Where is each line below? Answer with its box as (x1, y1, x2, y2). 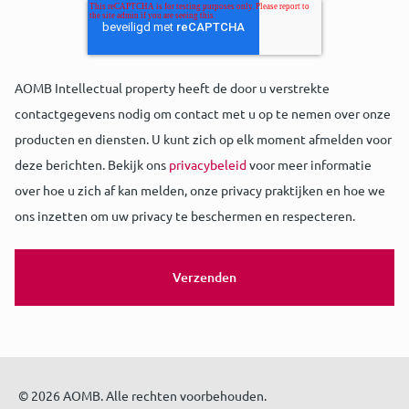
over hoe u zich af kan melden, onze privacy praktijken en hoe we (15, 182, 385, 199)
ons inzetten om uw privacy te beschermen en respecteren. (15, 207, 355, 225)
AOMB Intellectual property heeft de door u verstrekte (15, 79, 330, 97)
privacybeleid (169, 156, 246, 173)
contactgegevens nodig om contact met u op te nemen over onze (15, 105, 391, 122)
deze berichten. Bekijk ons (15, 156, 169, 173)
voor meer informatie (246, 156, 372, 173)
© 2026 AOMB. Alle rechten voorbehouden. (18, 386, 267, 404)
